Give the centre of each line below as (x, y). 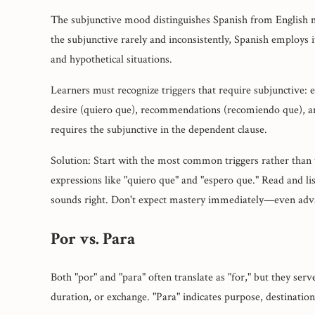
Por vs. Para (93, 239)
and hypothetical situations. (111, 59)
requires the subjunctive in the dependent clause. (159, 129)
